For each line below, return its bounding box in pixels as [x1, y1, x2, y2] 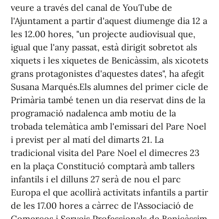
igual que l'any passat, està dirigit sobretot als [11, 42, 197, 53]
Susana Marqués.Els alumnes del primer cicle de [11, 81, 208, 92]
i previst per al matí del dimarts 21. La [11, 134, 164, 145]
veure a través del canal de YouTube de [11, 2, 172, 13]
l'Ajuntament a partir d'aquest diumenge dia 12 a [11, 15, 207, 26]
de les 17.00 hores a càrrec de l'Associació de [11, 200, 194, 211]
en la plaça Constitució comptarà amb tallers [11, 160, 195, 172]
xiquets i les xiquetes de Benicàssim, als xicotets [11, 55, 208, 66]
